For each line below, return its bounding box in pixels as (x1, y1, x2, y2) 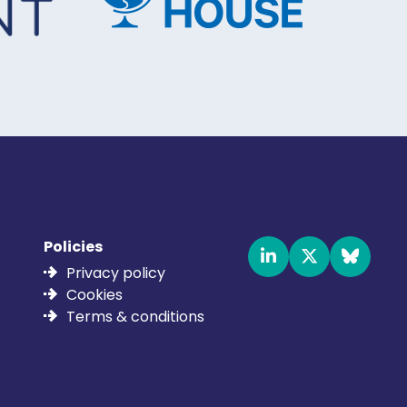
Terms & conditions (66, 306, 204, 327)
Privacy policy (66, 263, 165, 283)
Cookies (66, 284, 123, 305)
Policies (44, 236, 103, 257)
